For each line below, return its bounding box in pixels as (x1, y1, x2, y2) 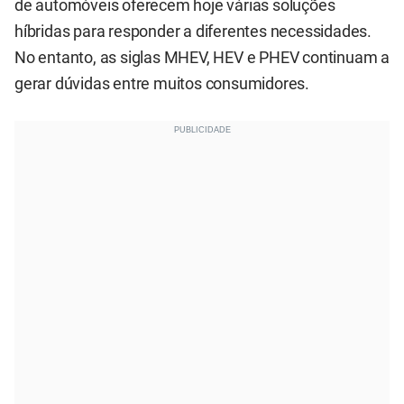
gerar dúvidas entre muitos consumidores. (14, 75, 309, 94)
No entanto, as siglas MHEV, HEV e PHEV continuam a (14, 49, 390, 68)
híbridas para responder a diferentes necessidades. (14, 23, 372, 41)
